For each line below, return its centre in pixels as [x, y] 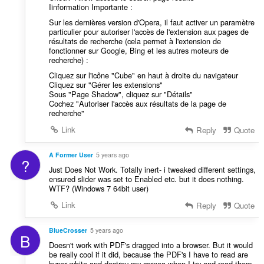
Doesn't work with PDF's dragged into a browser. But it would [151, 245]
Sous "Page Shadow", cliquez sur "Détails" [121, 94]
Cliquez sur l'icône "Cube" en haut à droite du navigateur [143, 75]
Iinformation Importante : [90, 7]
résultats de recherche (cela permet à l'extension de [135, 41]
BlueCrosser [68, 230]
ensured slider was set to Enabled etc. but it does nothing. [146, 179]
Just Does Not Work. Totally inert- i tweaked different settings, [152, 169]
